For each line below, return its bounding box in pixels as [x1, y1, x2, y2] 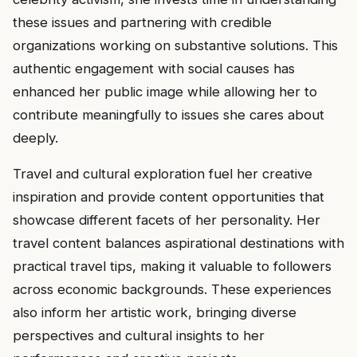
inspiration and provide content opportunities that [13, 189, 324, 206]
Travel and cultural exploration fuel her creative [13, 166, 312, 182]
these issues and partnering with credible [13, 14, 272, 30]
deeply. [13, 129, 58, 146]
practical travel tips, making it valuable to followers [13, 258, 331, 275]
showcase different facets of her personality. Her [13, 212, 320, 229]
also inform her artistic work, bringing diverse [13, 304, 296, 321]
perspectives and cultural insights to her [13, 328, 265, 344]
